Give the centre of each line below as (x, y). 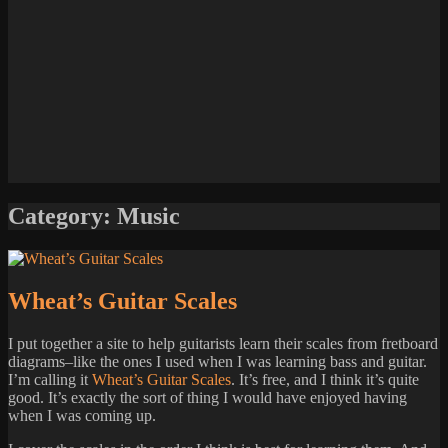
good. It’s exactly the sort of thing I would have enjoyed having (207, 398)
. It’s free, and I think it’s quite (325, 380)
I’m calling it (50, 380)
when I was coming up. (82, 416)
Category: (62, 216)
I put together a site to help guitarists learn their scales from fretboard (223, 344)
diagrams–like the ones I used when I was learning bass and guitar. (217, 362)
